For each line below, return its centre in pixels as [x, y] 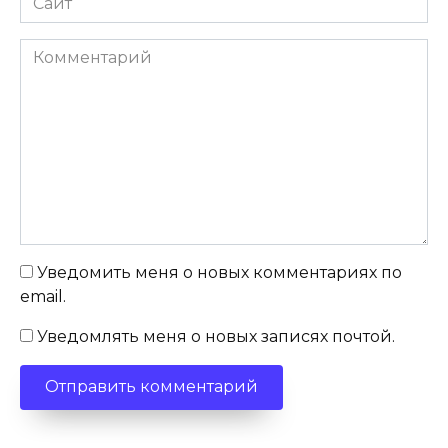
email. [43, 296]
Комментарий [78, 49]
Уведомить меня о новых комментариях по [219, 272]
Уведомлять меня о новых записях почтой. [216, 336]
